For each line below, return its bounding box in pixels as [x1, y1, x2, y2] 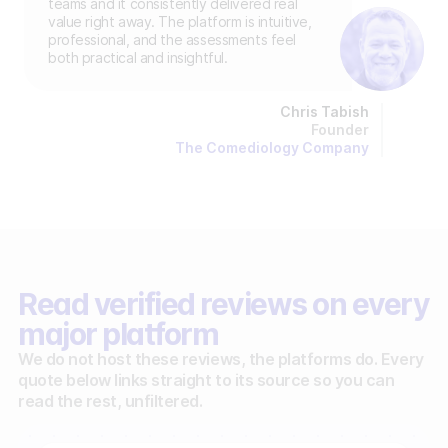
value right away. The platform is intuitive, [48, 13, 312, 31]
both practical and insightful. [48, 49, 228, 67]
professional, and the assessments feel [48, 31, 297, 49]
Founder [311, 121, 369, 139]
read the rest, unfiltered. [18, 392, 203, 412]
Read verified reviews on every [18, 286, 429, 323]
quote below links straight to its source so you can [18, 371, 395, 391]
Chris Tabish [280, 103, 369, 121]
